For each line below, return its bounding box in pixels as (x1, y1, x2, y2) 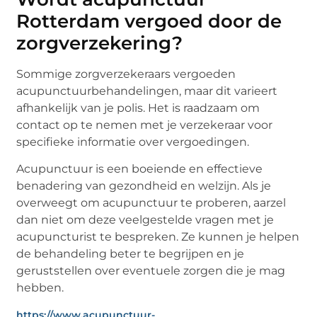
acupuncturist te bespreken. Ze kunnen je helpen (16, 229, 300, 243)
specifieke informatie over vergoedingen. (16, 134, 250, 149)
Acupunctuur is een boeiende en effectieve (16, 161, 263, 175)
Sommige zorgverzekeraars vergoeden (16, 67, 236, 81)
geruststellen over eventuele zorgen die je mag (16, 263, 286, 277)
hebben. (16, 280, 64, 294)
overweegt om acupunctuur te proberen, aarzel (16, 195, 287, 209)
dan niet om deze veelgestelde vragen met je (16, 212, 275, 226)
